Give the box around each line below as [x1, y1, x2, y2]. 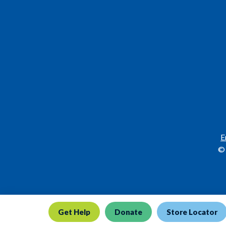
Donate [115, 207, 142, 216]
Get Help [58, 207, 90, 216]
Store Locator [166, 207, 217, 216]
